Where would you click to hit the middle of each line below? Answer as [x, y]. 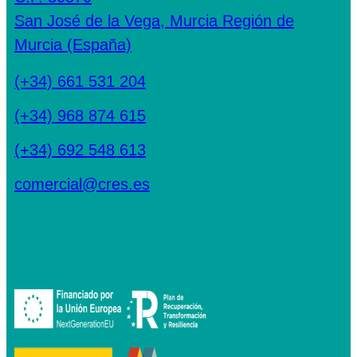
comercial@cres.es [82, 184]
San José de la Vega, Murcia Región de [154, 21]
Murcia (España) [73, 45]
